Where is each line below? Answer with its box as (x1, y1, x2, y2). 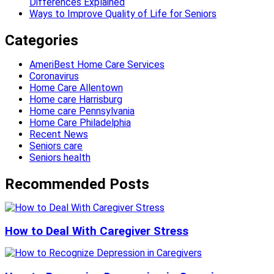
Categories (5, 31, 78, 49)
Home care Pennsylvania (29, 105, 135, 117)
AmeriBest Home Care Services (29, 58, 165, 70)
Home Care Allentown (29, 81, 123, 94)
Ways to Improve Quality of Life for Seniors (29, 7, 217, 20)
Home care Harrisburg (29, 93, 122, 105)
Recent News (29, 128, 88, 140)
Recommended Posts (5, 175, 149, 193)
